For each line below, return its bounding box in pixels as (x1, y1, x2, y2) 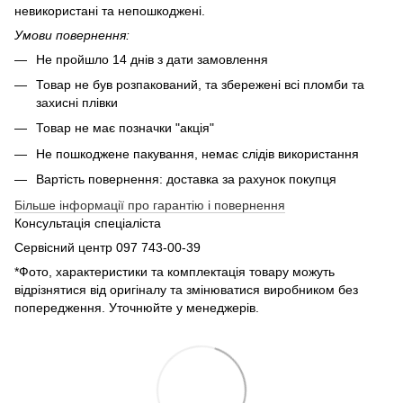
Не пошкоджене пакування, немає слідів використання (36, 146, 359, 161)
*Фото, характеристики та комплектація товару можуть (14, 264, 335, 279)
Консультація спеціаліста (14, 215, 161, 230)
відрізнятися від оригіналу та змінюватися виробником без (14, 282, 358, 297)
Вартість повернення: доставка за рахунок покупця (36, 172, 336, 187)
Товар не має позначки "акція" (36, 121, 214, 136)
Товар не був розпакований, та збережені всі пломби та (36, 77, 364, 93)
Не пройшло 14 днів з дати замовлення (36, 51, 268, 67)
